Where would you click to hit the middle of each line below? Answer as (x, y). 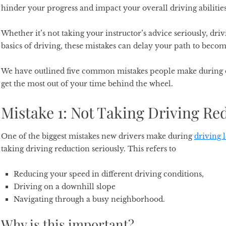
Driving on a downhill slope (64, 187)
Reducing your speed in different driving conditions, (108, 174)
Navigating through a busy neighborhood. (89, 199)
